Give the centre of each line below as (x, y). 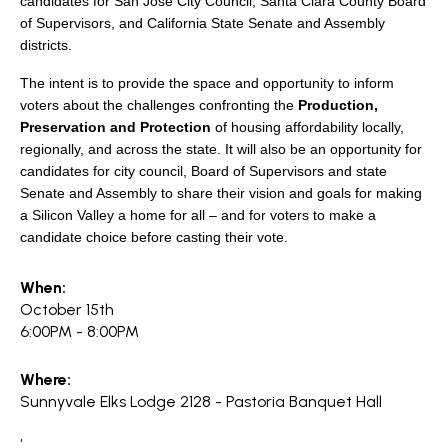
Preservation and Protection (115, 127)
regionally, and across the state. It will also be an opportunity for (221, 149)
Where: (45, 379)
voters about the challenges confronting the (159, 105)
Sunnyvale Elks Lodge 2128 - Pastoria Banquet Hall (201, 401)
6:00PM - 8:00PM (79, 331)
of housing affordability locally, (307, 127)
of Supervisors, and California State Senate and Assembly (202, 23)
